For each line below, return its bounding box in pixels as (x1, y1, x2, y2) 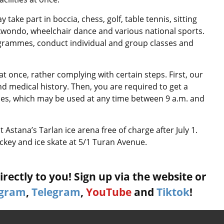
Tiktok (156, 185, 189, 199)
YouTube (86, 185, 131, 199)
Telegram (31, 185, 80, 199)
